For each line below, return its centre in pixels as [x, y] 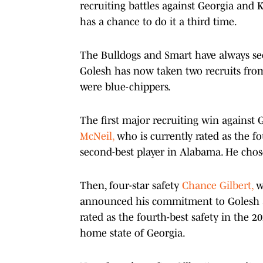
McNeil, [98, 136]
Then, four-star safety [131, 185]
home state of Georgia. [133, 233]
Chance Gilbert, [218, 185]
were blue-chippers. [126, 87]
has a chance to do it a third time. [159, 21]
